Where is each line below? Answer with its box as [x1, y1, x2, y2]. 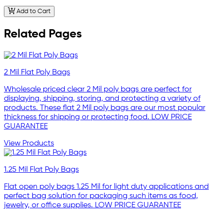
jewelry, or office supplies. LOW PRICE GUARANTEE [4, 201, 181, 209]
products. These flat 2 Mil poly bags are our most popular [4, 104, 205, 112]
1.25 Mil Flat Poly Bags [4, 165, 79, 174]
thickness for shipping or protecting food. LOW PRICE [4, 113, 192, 121]
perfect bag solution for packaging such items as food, [4, 192, 198, 200]
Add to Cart [15, 8, 51, 15]
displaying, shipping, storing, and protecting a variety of [4, 94, 200, 103]
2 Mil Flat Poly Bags [4, 68, 70, 76]
